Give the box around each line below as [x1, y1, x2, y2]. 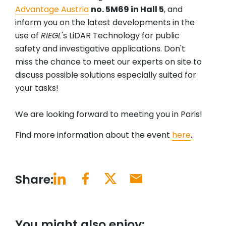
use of [15, 30, 41, 42]
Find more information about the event [15, 129, 172, 141]
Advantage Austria [15, 4, 89, 16]
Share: [15, 171, 53, 188]
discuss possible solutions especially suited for [15, 69, 196, 81]
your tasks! [15, 82, 59, 94]
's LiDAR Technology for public [62, 30, 180, 42]
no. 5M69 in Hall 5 [91, 4, 164, 16]
